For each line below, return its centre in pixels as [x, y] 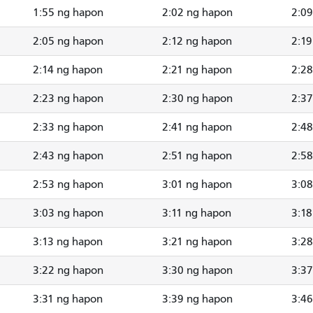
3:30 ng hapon [197, 270]
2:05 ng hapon [68, 41]
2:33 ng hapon [68, 127]
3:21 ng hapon [197, 241]
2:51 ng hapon [197, 155]
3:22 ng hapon [68, 270]
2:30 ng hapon [197, 98]
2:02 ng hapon [197, 12]
